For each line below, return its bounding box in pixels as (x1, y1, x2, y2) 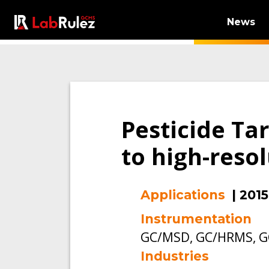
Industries (141, 249, 209, 264)
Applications (141, 187, 225, 202)
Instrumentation (141, 211, 252, 226)
